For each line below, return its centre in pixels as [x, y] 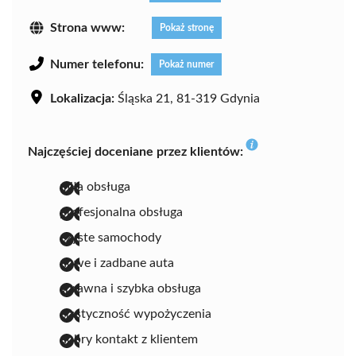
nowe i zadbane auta [117, 263]
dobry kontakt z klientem [129, 339]
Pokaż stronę [187, 27]
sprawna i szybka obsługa [130, 288]
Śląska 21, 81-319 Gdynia [187, 98]
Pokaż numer [186, 64]
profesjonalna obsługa [121, 212]
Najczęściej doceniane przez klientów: [135, 151]
